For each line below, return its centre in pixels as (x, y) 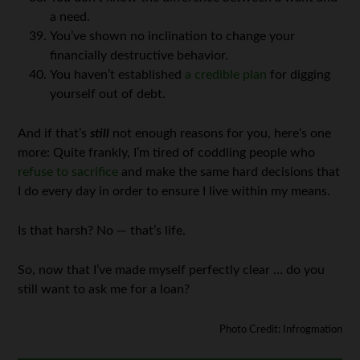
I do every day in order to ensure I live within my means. (174, 191)
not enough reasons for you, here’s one (221, 133)
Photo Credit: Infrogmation (280, 329)
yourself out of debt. (108, 94)
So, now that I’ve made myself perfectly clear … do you (172, 270)
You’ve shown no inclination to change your (173, 36)
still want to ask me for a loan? (104, 289)
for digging (299, 75)
